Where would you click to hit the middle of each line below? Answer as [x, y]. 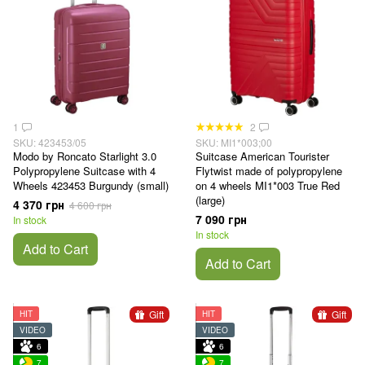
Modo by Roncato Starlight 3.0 [85, 156]
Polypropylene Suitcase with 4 [84, 171]
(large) [210, 200]
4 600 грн [90, 205]
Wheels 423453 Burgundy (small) [91, 186]
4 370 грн [39, 205]
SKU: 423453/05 [50, 143]
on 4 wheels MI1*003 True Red [268, 186]
